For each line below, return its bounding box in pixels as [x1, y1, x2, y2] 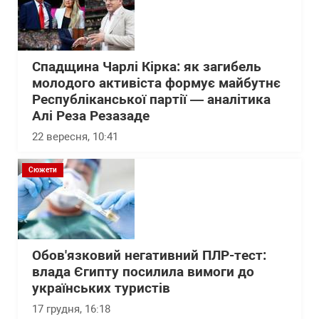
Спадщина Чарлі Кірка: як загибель [32, 59, 261, 75]
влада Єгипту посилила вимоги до [32, 264, 254, 280]
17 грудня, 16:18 [32, 303, 110, 315]
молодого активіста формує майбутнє [32, 75, 281, 91]
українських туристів [32, 281, 170, 296]
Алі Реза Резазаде [32, 108, 150, 124]
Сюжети [28, 166, 57, 174]
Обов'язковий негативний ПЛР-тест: [32, 248, 266, 263]
